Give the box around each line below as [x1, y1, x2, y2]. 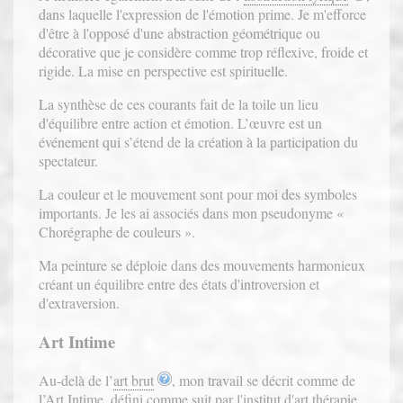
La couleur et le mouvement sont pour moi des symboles [39, 184, 358, 204]
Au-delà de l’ [39, 370, 114, 390]
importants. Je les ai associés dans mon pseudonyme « [39, 203, 345, 223]
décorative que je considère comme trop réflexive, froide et [39, 42, 369, 62]
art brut [113, 370, 155, 390]
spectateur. [39, 151, 99, 171]
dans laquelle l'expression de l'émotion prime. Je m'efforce [39, 4, 367, 24]
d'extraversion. [39, 293, 121, 313]
